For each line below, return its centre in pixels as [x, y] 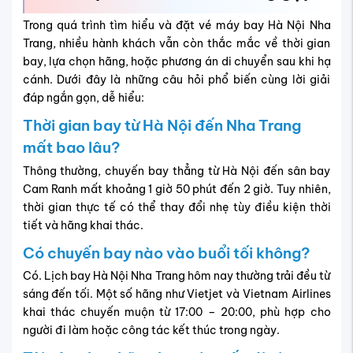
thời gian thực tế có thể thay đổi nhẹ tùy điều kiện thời [176, 207]
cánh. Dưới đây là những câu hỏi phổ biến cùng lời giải [176, 80]
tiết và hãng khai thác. [83, 225]
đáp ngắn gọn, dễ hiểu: [83, 98]
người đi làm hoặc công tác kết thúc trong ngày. [151, 331]
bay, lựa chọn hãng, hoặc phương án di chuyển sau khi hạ [176, 62]
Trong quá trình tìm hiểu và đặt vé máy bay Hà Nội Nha [176, 26]
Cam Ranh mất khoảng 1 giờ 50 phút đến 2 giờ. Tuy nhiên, [176, 189]
